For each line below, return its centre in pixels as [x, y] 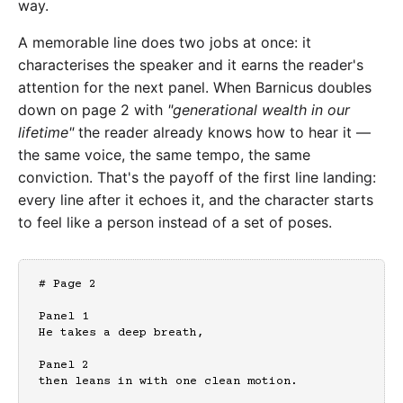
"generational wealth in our [259, 110]
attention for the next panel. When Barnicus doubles [195, 88]
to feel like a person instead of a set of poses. [175, 223]
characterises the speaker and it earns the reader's [191, 65]
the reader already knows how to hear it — [222, 133]
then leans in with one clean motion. [168, 382]
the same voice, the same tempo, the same [164, 155]
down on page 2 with [93, 110]
